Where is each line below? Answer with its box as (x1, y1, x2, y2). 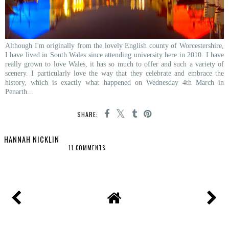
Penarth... (5, 87, 33, 96)
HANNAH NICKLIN (4, 134, 59, 145)
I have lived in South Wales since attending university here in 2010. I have (5, 51, 224, 59)
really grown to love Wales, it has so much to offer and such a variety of (5, 60, 224, 68)
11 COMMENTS (68, 144, 106, 152)
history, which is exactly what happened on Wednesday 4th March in (5, 78, 224, 87)
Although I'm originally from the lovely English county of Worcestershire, (5, 41, 224, 50)
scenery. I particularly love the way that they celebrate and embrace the (5, 69, 224, 78)
